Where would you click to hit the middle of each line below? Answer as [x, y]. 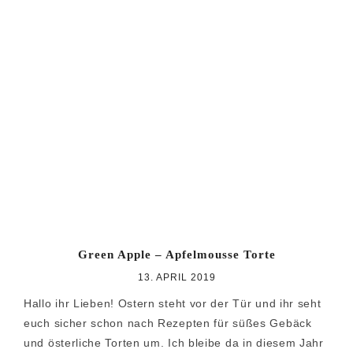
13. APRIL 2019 [176, 278]
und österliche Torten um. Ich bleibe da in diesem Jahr [174, 343]
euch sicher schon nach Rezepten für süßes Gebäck [168, 323]
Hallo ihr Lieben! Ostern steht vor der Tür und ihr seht [173, 304]
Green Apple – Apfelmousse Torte [176, 255]
